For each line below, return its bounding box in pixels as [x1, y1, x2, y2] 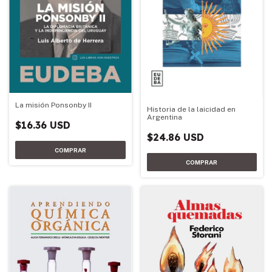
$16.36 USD [15, 118, 70, 131]
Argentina [146, 113, 182, 122]
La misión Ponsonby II [15, 100, 92, 109]
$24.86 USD [146, 131, 204, 144]
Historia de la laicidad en [146, 105, 236, 114]
